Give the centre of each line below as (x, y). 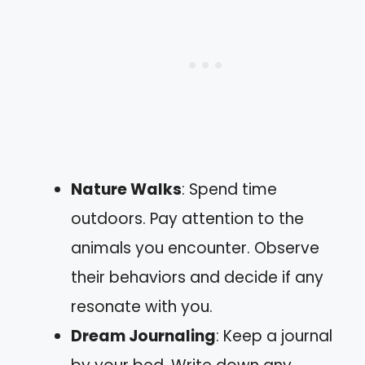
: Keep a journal (274, 336)
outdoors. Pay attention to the (187, 219)
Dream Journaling (143, 336)
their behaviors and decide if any (197, 277)
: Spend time (229, 189)
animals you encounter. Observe (195, 248)
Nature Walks (126, 189)
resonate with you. (142, 307)
